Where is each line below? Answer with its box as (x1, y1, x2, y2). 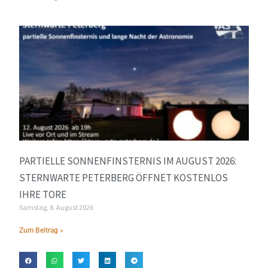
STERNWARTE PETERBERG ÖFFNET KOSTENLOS (19, 171, 229, 185)
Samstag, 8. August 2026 (19, 203, 94, 212)
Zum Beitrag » (19, 226, 64, 235)
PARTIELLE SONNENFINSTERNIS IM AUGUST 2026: (19, 154, 237, 168)
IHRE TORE (19, 188, 67, 202)
